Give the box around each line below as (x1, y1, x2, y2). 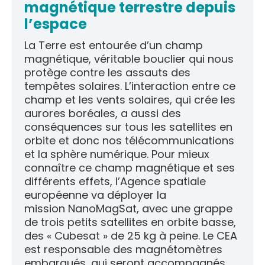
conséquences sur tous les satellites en (24, 119, 232, 134)
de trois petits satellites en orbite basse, (24, 214, 236, 230)
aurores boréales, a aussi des (24, 105, 181, 121)
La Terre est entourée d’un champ (24, 37, 203, 53)
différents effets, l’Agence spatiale (24, 173, 206, 189)
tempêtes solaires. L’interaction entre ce (24, 78, 235, 93)
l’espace (24, 14, 87, 34)
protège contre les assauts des (24, 64, 190, 80)
